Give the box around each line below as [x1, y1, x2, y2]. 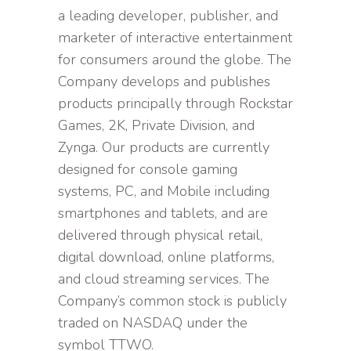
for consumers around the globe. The [58, 50, 291, 70]
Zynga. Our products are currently [58, 138, 270, 157]
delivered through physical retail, [58, 226, 262, 245]
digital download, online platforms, [58, 248, 274, 267]
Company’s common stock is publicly [58, 291, 287, 311]
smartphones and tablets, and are [58, 204, 268, 223]
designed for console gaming [58, 160, 237, 179]
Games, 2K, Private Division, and [58, 116, 255, 136]
